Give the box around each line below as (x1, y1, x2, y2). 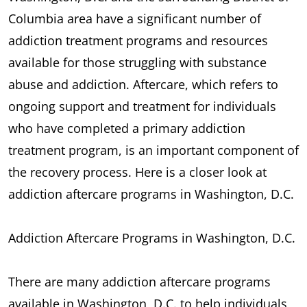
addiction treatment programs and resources (8, 32, 268, 49)
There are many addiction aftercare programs (8, 273, 271, 290)
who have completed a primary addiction (8, 119, 245, 136)
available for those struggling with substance (8, 53, 267, 71)
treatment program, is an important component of (8, 141, 299, 158)
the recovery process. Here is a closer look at (8, 163, 267, 180)
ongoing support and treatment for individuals (8, 97, 276, 114)
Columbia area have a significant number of (8, 10, 261, 27)
